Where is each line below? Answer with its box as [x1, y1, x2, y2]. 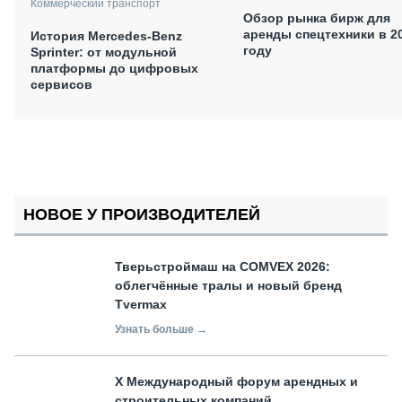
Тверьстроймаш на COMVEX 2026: [115, 258, 330, 274]
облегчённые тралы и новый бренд [115, 277, 342, 293]
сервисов [31, 76, 92, 92]
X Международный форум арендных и [115, 373, 358, 389]
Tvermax [115, 296, 167, 311]
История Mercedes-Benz [31, 28, 182, 43]
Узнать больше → [115, 322, 207, 336]
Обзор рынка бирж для [243, 11, 390, 25]
